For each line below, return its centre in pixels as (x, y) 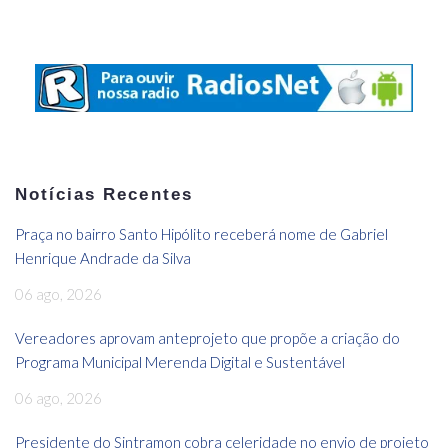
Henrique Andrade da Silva (103, 258)
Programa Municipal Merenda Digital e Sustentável (180, 362)
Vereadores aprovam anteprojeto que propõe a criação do (207, 338)
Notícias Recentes (104, 195)
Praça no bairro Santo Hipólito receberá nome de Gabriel (201, 234)
